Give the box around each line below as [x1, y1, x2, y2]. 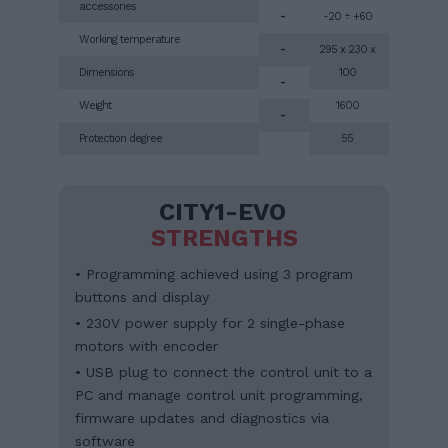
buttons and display [75, 288, 209, 305]
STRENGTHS [150, 223, 298, 252]
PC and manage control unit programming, [75, 386, 363, 403]
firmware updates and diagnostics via [75, 409, 329, 426]
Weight [79, 98, 111, 112]
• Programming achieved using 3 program [75, 265, 353, 282]
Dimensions [79, 65, 134, 79]
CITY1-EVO [158, 197, 286, 226]
